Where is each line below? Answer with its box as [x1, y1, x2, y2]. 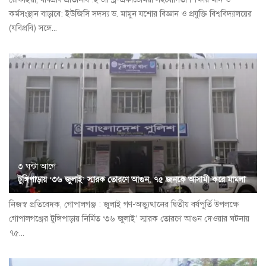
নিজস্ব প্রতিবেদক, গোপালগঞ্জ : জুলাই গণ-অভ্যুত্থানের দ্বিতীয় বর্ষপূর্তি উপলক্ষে [9, 199, 239, 210]
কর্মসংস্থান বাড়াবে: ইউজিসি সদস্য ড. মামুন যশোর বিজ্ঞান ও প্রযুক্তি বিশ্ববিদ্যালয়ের [9, 9, 252, 20]
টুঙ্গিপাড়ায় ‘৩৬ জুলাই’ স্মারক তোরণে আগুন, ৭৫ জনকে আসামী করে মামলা [18, 175, 245, 185]
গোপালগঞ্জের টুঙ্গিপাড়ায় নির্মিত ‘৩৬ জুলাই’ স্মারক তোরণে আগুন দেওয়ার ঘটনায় [9, 214, 249, 224]
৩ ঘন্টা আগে [18, 161, 56, 172]
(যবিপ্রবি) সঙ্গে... [9, 23, 57, 34]
